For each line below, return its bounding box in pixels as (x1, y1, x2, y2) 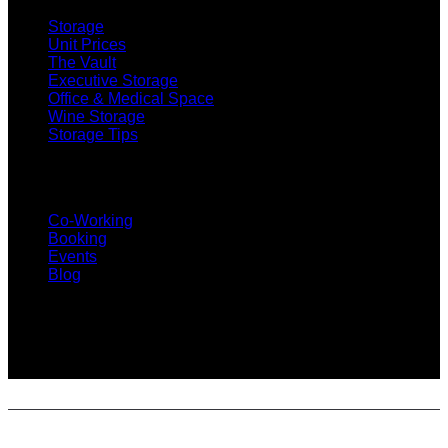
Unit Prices (48, 35, 126, 53)
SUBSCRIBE (8, 302, 122, 324)
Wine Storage (48, 107, 145, 125)
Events (48, 247, 97, 265)
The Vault (48, 53, 116, 71)
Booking (48, 229, 107, 247)
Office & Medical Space (48, 89, 214, 107)
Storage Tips (48, 125, 138, 143)
